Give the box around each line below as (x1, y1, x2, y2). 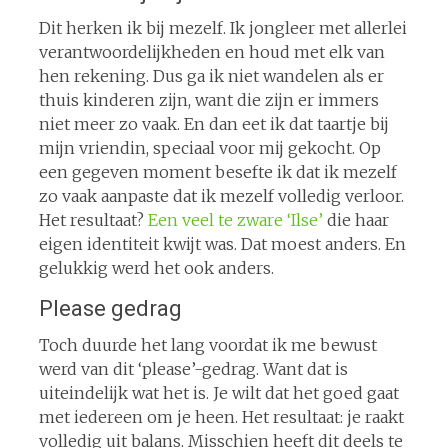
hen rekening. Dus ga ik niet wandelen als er (38, 65, 384, 86)
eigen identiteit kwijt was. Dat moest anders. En (38, 233, 406, 254)
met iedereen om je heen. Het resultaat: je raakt (38, 406, 404, 427)
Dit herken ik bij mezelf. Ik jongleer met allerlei (38, 17, 407, 38)
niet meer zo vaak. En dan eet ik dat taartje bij (38, 113, 389, 134)
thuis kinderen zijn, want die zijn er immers (38, 89, 379, 110)
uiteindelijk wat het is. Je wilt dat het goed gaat (38, 382, 399, 403)
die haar (322, 209, 389, 230)
